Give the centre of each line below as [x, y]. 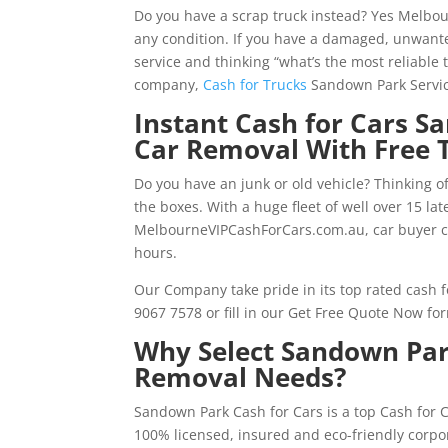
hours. [156, 253]
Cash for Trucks [255, 85]
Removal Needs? [244, 377]
